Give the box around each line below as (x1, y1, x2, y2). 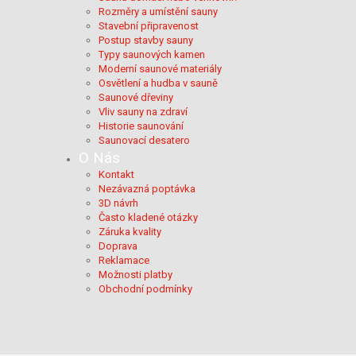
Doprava (99, 240, 137, 252)
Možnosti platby (99, 269, 172, 281)
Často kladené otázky (99, 211, 198, 223)
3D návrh (99, 197, 138, 209)
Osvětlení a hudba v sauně (99, 77, 218, 89)
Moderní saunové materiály (99, 63, 222, 75)
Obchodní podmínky (99, 283, 192, 295)
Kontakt (99, 168, 134, 180)
